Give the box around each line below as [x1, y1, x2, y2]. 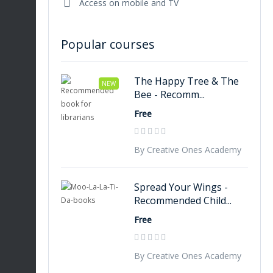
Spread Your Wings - [134, 180, 228, 194]
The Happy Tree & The [134, 74, 239, 88]
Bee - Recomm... [134, 88, 205, 101]
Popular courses [61, 36, 155, 52]
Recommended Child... [134, 194, 232, 207]
